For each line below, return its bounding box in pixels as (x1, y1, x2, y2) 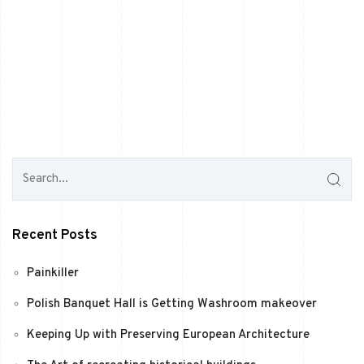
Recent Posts (12, 227, 97, 245)
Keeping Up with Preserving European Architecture (27, 327, 310, 344)
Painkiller (27, 266, 79, 282)
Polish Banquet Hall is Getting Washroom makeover (27, 297, 317, 313)
